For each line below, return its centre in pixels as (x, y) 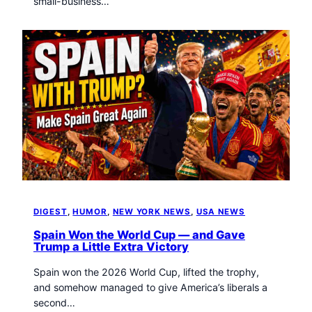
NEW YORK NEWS (151, 211)
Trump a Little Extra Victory (111, 247)
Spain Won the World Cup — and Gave (139, 235)
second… (54, 302)
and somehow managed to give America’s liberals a (150, 287)
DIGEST (50, 211)
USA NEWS (221, 211)
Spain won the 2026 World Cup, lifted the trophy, (146, 272)
